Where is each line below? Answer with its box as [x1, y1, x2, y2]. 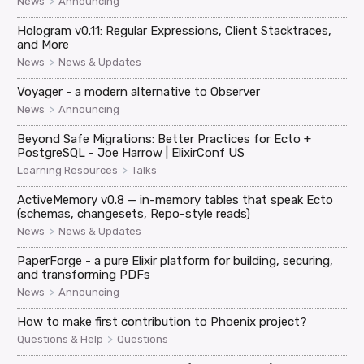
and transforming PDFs [17, 267, 151, 283]
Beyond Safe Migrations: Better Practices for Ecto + [17, 132, 312, 147]
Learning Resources [17, 164, 119, 177]
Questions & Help [17, 333, 104, 346]
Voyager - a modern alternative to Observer [17, 84, 261, 100]
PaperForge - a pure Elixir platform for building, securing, [17, 253, 334, 269]
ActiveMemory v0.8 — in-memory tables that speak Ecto [17, 193, 334, 208]
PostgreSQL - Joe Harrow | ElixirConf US [17, 145, 245, 161]
